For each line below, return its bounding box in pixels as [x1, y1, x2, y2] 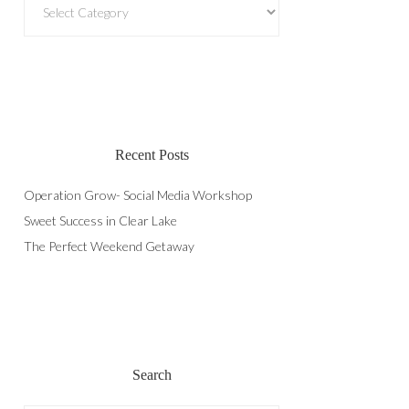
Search [131, 367, 172, 383]
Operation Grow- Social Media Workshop [24, 187, 252, 203]
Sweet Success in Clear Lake [24, 213, 177, 228]
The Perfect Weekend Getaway [24, 238, 194, 254]
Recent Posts [114, 147, 189, 163]
